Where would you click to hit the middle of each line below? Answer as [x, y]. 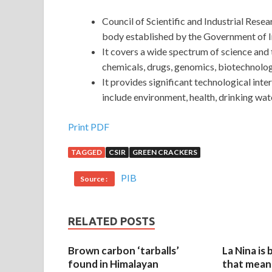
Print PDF [89, 127]
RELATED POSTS [111, 221]
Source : [94, 179]
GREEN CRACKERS [165, 152]
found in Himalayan [113, 264]
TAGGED [87, 152]
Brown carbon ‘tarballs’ [124, 251]
